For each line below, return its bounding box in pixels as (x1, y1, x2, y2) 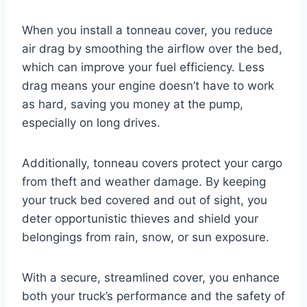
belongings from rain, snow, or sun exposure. (22, 230, 269, 244)
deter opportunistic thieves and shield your (22, 211, 258, 225)
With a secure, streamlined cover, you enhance (22, 270, 280, 284)
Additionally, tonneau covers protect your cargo (22, 156, 282, 170)
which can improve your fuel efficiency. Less (22, 60, 265, 74)
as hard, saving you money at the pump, (22, 97, 243, 111)
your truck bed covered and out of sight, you (22, 193, 267, 207)
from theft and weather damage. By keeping (22, 174, 266, 188)
